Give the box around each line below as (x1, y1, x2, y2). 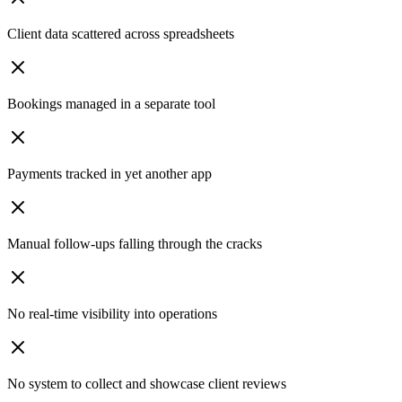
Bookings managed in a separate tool (7, 96, 215, 112)
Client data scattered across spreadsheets (7, 26, 234, 42)
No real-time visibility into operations (7, 306, 217, 322)
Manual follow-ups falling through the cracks (7, 236, 262, 252)
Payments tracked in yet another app (7, 166, 212, 182)
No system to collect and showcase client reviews (7, 376, 286, 392)
